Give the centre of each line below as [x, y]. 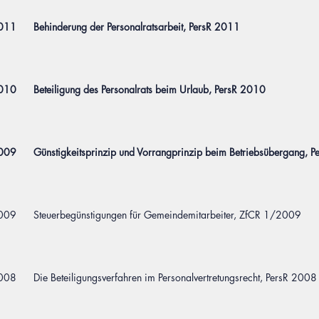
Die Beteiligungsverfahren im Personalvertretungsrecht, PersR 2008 [175, 277]
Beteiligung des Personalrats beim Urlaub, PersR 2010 [150, 89]
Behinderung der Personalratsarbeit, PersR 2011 [137, 27]
